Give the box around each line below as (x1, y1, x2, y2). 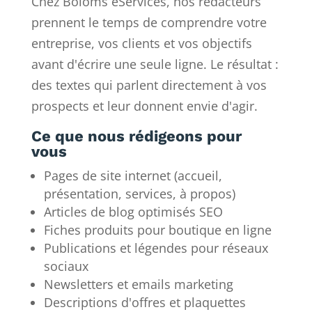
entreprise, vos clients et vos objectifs (31, 35, 252, 52)
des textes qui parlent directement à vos (31, 77, 267, 94)
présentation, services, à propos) (43, 185, 235, 203)
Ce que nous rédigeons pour (31, 127, 242, 146)
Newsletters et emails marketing (43, 276, 233, 293)
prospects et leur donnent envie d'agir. (31, 97, 258, 115)
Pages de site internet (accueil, (43, 167, 222, 185)
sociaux (43, 258, 88, 275)
